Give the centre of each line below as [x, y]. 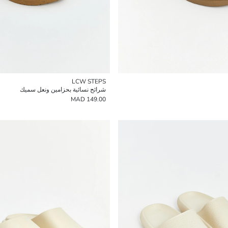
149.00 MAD [96, 99]
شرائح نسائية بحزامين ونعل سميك [63, 90]
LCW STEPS [89, 81]
